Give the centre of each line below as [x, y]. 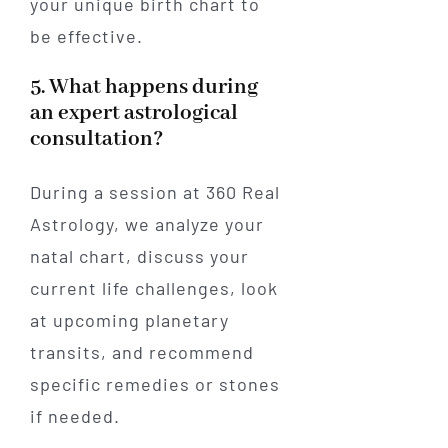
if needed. [74, 416]
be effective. [86, 36]
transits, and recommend [141, 352]
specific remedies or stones [154, 384]
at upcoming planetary [129, 320]
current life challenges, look [153, 288]
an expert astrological [133, 114]
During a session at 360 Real [154, 192]
